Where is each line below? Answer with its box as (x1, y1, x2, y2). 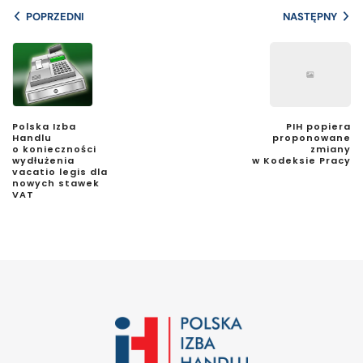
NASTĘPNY (283, 9, 337, 23)
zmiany (310, 142, 351, 156)
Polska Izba (12, 119, 76, 133)
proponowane (272, 130, 351, 144)
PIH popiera (286, 119, 351, 133)
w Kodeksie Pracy (252, 153, 351, 167)
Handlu (12, 130, 52, 144)
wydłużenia (12, 153, 75, 167)
